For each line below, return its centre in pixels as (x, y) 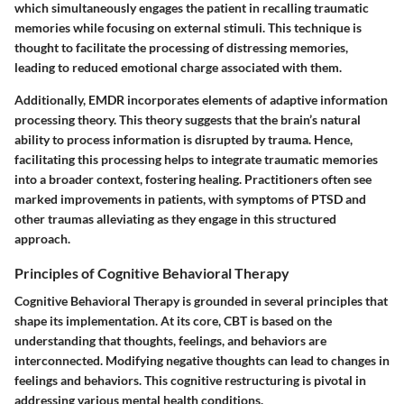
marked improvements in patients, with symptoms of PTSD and (190, 198)
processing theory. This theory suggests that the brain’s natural (188, 119)
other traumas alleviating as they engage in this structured (175, 218)
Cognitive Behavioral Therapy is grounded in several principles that (201, 301)
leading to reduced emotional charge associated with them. (178, 67)
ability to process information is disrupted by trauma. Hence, (184, 139)
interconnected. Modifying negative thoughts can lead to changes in (202, 360)
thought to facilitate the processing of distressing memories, (181, 47)
